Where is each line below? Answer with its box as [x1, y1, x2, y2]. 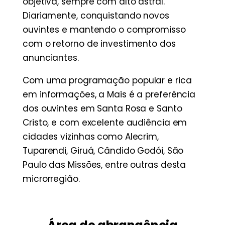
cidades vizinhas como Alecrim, [23, 131, 159, 143]
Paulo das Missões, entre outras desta [23, 159, 186, 171]
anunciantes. [23, 52, 79, 64]
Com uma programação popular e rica [23, 74, 192, 87]
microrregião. [23, 173, 80, 185]
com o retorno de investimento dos [23, 38, 176, 50]
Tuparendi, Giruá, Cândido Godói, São [23, 145, 184, 157]
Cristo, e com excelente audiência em [23, 117, 187, 129]
